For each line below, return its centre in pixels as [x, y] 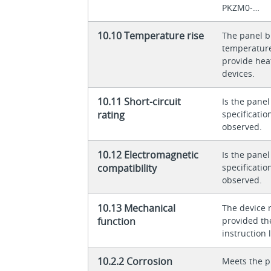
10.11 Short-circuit [139, 101]
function [117, 221]
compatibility [127, 168]
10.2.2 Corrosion [135, 261]
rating [111, 115]
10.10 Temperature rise [151, 35]
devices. [239, 73]
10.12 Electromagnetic [148, 155]
